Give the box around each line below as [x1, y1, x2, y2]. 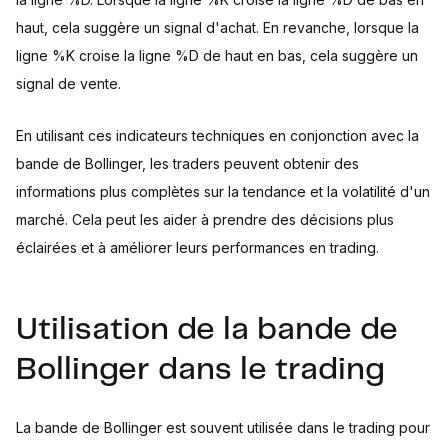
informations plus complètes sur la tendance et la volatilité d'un [16, 183, 430, 200]
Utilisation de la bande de [16, 315, 398, 345]
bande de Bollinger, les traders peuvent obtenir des [16, 155, 359, 172]
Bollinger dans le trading [16, 355, 385, 385]
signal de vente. [16, 75, 121, 92]
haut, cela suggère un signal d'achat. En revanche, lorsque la [16, 19, 419, 36]
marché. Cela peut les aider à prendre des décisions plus [16, 211, 394, 228]
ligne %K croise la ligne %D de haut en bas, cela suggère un [16, 47, 418, 64]
